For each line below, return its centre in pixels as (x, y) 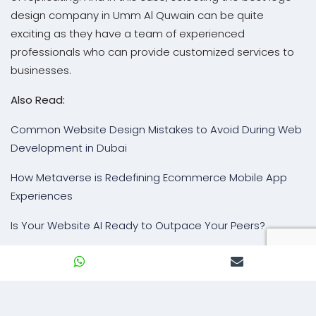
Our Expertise (53, 290)
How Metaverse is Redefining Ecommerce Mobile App (149, 177)
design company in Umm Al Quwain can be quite (137, 15)
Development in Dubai (69, 147)
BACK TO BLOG (49, 253)
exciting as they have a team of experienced (128, 33)
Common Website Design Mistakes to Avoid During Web (156, 129)
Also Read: (38, 99)
